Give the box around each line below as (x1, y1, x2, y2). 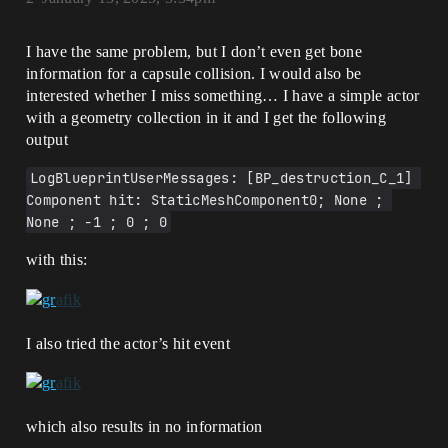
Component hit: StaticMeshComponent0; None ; (26, 191, 384, 210)
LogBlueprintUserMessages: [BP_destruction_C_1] (30, 169, 413, 188)
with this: (26, 251, 88, 269)
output (26, 131, 68, 149)
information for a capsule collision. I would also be (26, 65, 362, 83)
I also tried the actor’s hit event (26, 334, 230, 352)
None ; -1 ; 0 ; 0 (26, 213, 168, 232)
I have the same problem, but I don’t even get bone (26, 43, 363, 61)
